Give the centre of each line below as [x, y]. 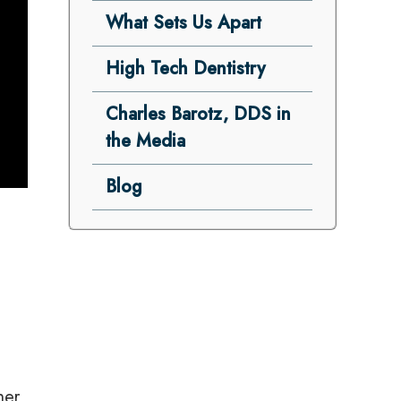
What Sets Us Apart [183, 23]
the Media [145, 141]
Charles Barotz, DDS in [198, 114]
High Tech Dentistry [185, 68]
